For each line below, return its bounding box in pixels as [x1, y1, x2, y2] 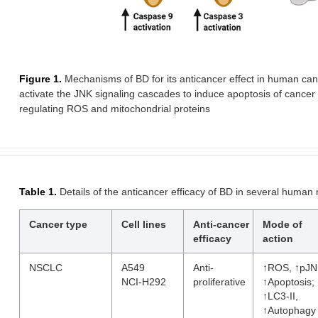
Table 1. [19, 186, 57, 197]
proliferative [193, 276, 246, 287]
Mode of [263, 219, 302, 230]
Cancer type [29, 219, 87, 230]
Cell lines [121, 219, 166, 230]
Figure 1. [19, 73, 65, 84]
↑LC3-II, [263, 290, 298, 302]
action [263, 233, 293, 244]
